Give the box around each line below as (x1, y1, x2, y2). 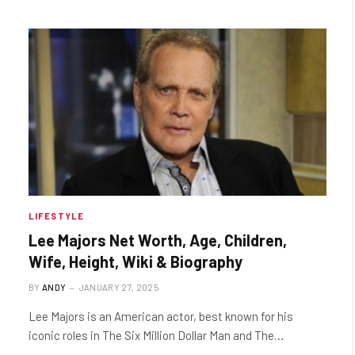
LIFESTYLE (29, 211, 84, 222)
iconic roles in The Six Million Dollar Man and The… (29, 328, 284, 343)
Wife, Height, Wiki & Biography (29, 252, 242, 272)
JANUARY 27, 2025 (78, 282, 158, 293)
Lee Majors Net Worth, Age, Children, (29, 231, 287, 250)
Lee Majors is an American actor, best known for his (29, 309, 293, 324)
